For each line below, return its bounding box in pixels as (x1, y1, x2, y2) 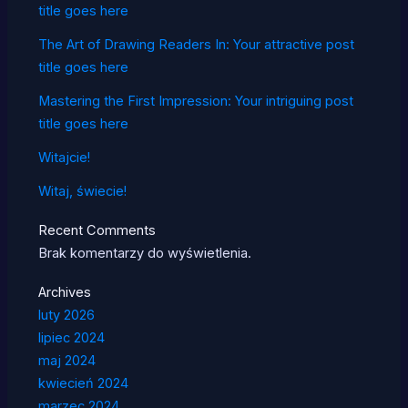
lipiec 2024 (37, 330, 105, 347)
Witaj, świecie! (37, 182, 127, 199)
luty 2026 (37, 307, 95, 324)
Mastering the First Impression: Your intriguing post (37, 92, 353, 109)
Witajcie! (37, 148, 90, 166)
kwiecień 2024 (37, 375, 128, 393)
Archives (37, 284, 91, 301)
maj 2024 (37, 352, 96, 370)
